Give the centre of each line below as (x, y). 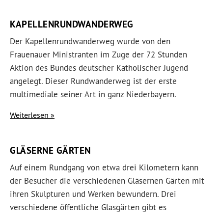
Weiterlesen (29, 115)
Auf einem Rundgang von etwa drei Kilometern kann (104, 167)
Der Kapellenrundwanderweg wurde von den (90, 41)
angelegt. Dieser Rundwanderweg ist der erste (93, 81)
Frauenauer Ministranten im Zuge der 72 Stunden (98, 55)
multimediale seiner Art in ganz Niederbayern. (93, 94)
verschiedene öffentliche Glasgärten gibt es (88, 207)
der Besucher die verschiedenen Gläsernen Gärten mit (107, 181)
